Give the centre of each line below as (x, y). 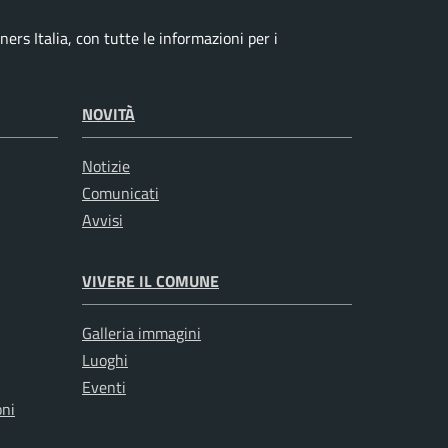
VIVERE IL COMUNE (150, 280)
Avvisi (102, 219)
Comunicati (120, 192)
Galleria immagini (141, 332)
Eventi (104, 386)
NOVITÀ (108, 113)
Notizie (106, 165)
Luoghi (105, 359)
